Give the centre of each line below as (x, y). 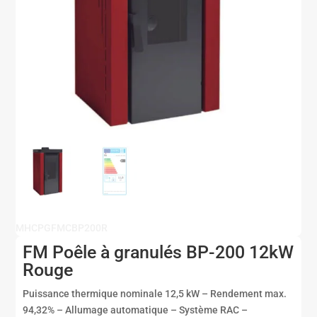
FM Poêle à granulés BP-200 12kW (158, 252)
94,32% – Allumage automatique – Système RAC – (136, 310)
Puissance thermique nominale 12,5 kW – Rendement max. (155, 293)
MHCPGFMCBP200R (62, 227)
